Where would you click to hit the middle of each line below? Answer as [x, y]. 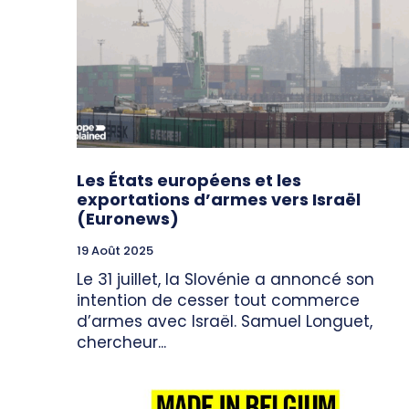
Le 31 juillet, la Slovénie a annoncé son [225, 280]
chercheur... [121, 343]
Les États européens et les [189, 181]
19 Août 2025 [115, 251]
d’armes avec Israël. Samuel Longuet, [225, 322]
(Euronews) [128, 219]
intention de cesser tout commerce [218, 301]
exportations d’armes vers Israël [219, 200]
